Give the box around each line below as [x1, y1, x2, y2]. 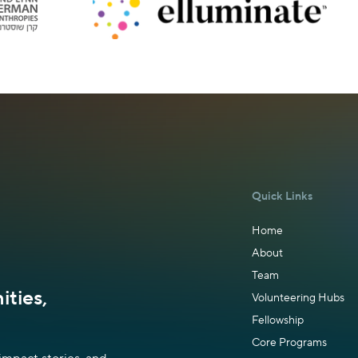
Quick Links [252, 189, 312, 204]
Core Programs [252, 336, 327, 350]
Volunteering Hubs [252, 291, 344, 305]
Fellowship [252, 313, 304, 328]
